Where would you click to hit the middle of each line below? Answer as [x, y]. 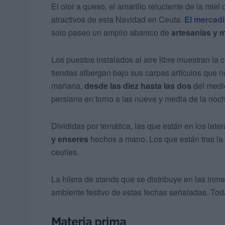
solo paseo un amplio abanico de [111, 33]
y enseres [70, 139]
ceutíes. [65, 152]
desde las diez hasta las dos [138, 86]
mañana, [68, 86]
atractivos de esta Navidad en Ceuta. [118, 20]
